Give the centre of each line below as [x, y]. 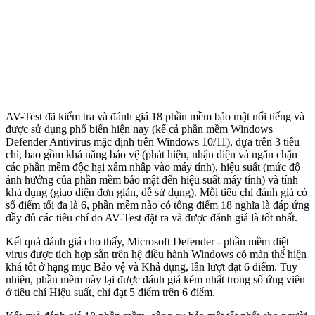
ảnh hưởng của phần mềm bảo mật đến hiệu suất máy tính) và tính [152, 179]
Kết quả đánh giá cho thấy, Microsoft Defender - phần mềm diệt [147, 241]
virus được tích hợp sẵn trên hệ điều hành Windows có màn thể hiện [156, 254]
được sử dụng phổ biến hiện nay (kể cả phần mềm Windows [139, 129]
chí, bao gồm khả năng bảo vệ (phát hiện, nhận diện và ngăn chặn [152, 154]
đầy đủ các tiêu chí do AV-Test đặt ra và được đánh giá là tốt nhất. [152, 217]
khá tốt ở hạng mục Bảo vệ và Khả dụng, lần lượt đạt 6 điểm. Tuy [152, 266]
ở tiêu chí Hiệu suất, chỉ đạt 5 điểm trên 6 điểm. [110, 292]
